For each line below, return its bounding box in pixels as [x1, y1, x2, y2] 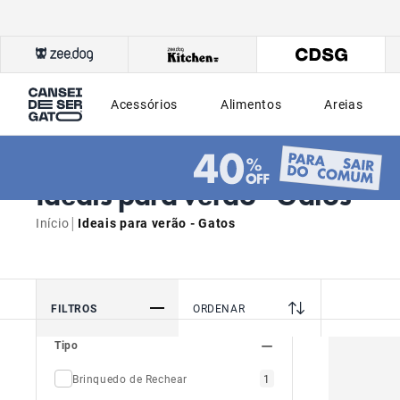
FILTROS [51, 300, 97, 315]
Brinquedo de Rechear [72, 371, 187, 386]
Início [36, 214, 70, 231]
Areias [324, 95, 363, 112]
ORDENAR [193, 300, 246, 315]
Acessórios [111, 95, 178, 112]
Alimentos [221, 95, 282, 112]
